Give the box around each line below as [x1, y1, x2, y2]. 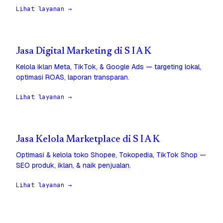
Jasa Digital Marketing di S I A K [16, 47, 151, 57]
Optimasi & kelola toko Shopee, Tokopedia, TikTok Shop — [16, 150, 206, 160]
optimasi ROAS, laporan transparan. [16, 73, 129, 82]
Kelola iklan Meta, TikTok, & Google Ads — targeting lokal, [16, 62, 201, 72]
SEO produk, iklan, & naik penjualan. [16, 161, 131, 170]
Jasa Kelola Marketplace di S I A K [16, 135, 160, 145]
